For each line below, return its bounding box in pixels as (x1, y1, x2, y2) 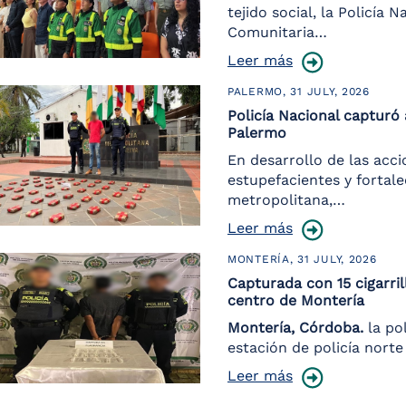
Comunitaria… (227, 24, 327, 41)
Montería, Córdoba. (227, 319, 363, 336)
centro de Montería (227, 292, 364, 309)
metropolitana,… (227, 191, 345, 208)
